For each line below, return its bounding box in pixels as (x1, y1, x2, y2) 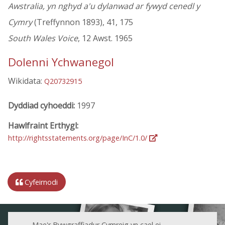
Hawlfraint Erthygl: (8, 120, 78, 131)
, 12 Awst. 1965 (78, 33, 133, 44)
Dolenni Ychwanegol (8, 54, 114, 70)
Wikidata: (8, 75, 44, 87)
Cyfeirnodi (23, 177, 58, 187)
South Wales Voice (8, 33, 78, 44)
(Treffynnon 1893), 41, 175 (32, 17, 133, 28)
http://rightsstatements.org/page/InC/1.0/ (8, 133, 149, 143)
